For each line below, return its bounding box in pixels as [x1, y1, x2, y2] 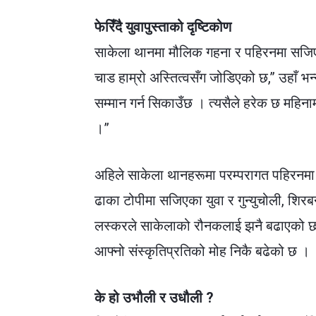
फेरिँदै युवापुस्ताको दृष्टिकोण [95, 18, 232, 36]
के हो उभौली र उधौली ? [95, 289, 214, 307]
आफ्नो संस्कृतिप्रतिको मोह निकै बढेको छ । [95, 243, 310, 260]
